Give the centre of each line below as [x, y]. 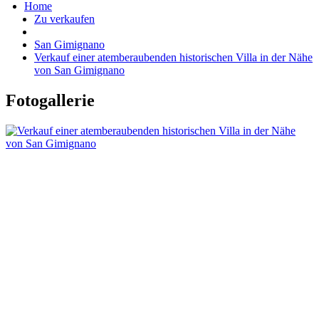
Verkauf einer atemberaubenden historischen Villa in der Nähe [173, 57]
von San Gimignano [79, 70]
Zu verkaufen [64, 19]
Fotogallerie [50, 100]
